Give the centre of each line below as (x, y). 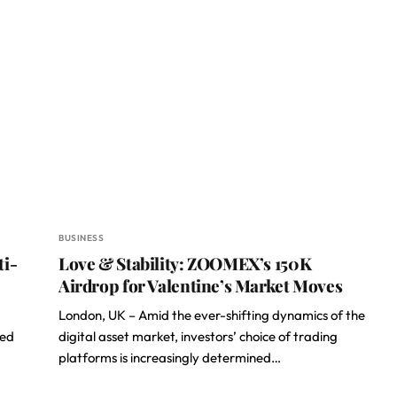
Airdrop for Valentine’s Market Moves (201, 285)
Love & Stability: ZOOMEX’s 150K (185, 263)
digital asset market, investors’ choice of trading (198, 336)
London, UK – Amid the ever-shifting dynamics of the (212, 315)
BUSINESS (81, 238)
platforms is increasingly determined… (170, 358)
